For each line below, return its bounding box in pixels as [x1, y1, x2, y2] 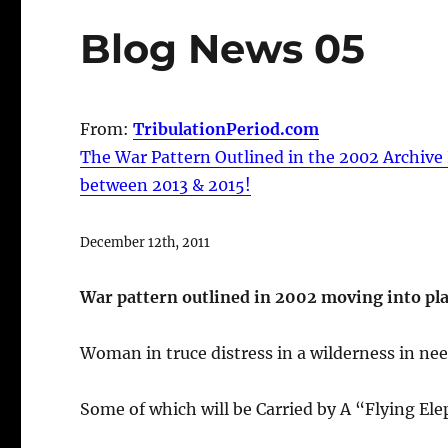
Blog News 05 [80, 23, 366, 73]
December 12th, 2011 [80, 233, 211, 250]
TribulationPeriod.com [133, 118, 320, 139]
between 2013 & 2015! [80, 174, 252, 195]
